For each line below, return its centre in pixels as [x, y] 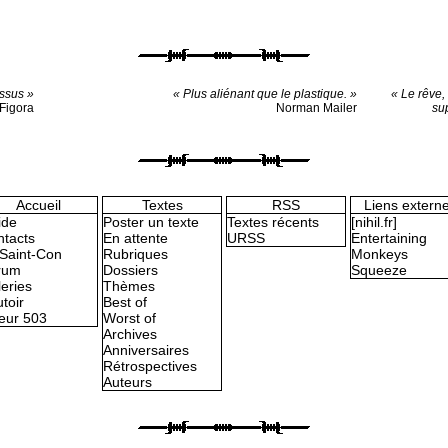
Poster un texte [151, 222]
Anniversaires [146, 350]
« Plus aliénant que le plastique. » [265, 94]
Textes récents [273, 222]
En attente [135, 238]
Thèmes [129, 286]
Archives [130, 334]
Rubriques [135, 254]
